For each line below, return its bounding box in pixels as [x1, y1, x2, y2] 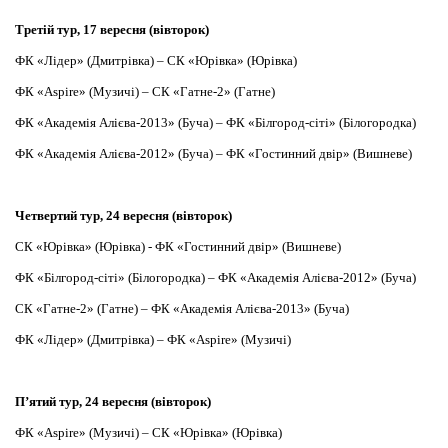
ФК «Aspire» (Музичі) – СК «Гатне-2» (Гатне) [15, 84, 275, 99]
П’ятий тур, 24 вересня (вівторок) [15, 394, 211, 409]
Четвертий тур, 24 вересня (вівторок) [15, 208, 232, 223]
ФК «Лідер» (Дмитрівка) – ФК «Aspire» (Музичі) [15, 332, 291, 347]
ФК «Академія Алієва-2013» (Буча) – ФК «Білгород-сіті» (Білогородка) [15, 115, 416, 130]
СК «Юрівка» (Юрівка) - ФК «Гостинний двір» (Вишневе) [15, 239, 341, 254]
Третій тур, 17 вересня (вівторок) [15, 22, 209, 37]
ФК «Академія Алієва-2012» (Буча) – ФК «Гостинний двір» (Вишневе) [15, 146, 412, 161]
